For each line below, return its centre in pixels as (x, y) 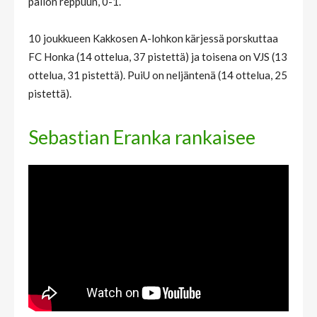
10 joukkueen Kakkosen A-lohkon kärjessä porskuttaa (153, 38)
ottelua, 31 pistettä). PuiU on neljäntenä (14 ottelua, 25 (158, 75)
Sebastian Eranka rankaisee (142, 137)
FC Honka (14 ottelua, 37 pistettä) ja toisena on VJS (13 (158, 56)
